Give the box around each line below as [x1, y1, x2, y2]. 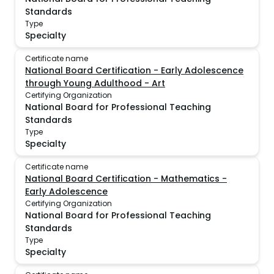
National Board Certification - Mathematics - [25, 172, 227, 185]
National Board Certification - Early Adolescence [25, 64, 243, 76]
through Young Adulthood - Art [25, 77, 165, 89]
